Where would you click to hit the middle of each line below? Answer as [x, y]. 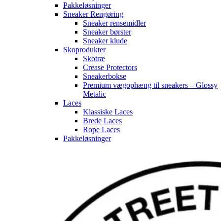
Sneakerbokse [105, 76]
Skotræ [94, 59]
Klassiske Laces [108, 112]
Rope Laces [101, 130]
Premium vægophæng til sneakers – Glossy [150, 85]
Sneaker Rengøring [93, 14]
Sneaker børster [107, 32]
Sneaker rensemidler [114, 23]
